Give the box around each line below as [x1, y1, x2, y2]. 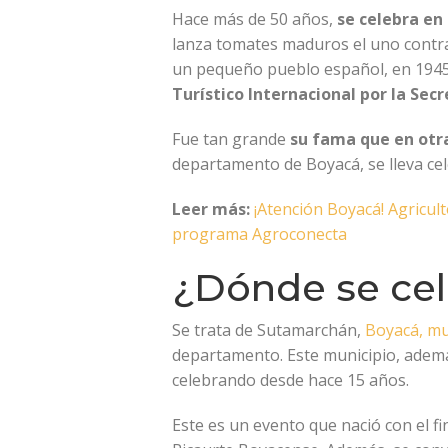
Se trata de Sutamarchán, [172, 319, 365, 342]
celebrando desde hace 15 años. [172, 369, 409, 392]
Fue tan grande [172, 128, 290, 151]
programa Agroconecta [172, 223, 347, 246]
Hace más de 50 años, [172, 8, 333, 31]
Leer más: [172, 198, 250, 221]
